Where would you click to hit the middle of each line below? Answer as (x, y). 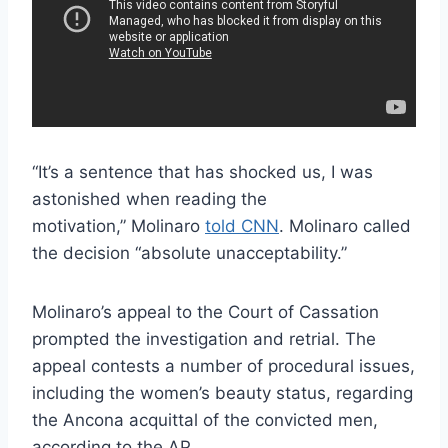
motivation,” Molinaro (118, 225)
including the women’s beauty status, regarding (222, 392)
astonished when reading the (149, 198)
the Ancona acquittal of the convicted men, (205, 419)
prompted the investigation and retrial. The (204, 338)
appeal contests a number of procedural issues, (223, 365)
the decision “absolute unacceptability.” (189, 252)
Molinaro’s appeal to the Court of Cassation (205, 311)
